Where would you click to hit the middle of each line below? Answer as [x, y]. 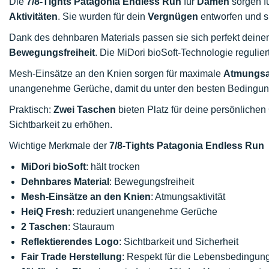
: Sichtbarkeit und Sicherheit [179, 242]
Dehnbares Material [65, 182]
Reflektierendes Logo [70, 242]
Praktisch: [31, 110]
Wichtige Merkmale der [59, 146]
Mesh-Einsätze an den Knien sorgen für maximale [116, 74]
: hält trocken [113, 167]
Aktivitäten [33, 17]
